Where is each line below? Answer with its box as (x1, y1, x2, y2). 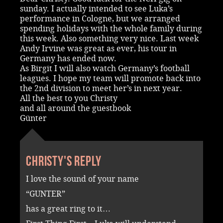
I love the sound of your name (26, 174, 139, 184)
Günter (20, 113, 47, 123)
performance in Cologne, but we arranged (20, 13, 180, 23)
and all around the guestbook (20, 103, 131, 113)
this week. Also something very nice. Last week (20, 33, 199, 43)
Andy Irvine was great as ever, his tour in (20, 43, 177, 53)
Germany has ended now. (20, 53, 116, 63)
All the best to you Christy (20, 93, 117, 103)
